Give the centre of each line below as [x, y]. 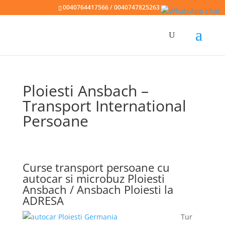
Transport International [104, 106]
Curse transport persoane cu [96, 167]
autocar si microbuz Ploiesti [93, 178]
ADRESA [43, 200]
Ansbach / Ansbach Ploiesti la [98, 189]
